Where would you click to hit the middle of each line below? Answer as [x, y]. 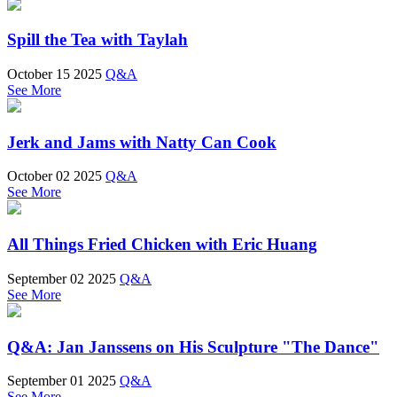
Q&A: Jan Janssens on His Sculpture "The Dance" [193, 346]
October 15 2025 [54, 74]
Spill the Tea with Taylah [97, 40]
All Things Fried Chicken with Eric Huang [162, 245]
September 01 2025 [62, 381]
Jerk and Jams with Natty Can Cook [142, 142]
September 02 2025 [62, 278]
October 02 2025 [54, 176]
